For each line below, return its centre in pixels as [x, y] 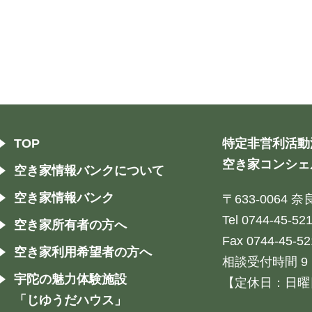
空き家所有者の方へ [70, 225]
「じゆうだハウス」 [70, 301]
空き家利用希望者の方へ [83, 252]
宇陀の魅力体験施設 [70, 280]
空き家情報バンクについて [89, 171]
